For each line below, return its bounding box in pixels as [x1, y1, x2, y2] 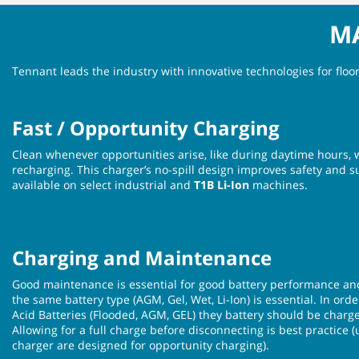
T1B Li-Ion [194, 176, 249, 192]
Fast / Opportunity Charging [12, 114, 280, 141]
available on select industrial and [12, 176, 194, 192]
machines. [249, 176, 308, 192]
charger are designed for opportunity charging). [12, 337, 272, 353]
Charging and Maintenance [12, 244, 272, 271]
